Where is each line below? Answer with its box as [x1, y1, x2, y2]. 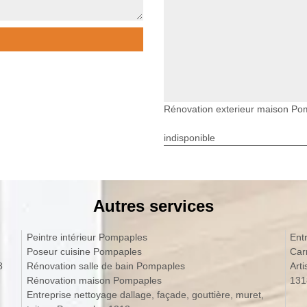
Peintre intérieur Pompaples [26, 231, 147, 243]
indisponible [164, 132, 215, 143]
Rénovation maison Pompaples [26, 274, 162, 286]
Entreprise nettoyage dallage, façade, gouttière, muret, [26, 288, 264, 300]
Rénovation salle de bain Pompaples [26, 260, 185, 271]
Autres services [93, 196, 214, 215]
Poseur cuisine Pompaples [26, 245, 142, 257]
